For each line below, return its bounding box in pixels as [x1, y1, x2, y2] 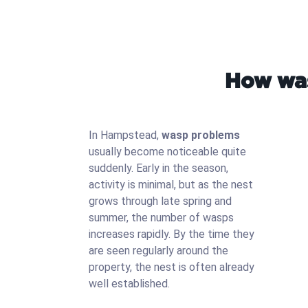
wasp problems [162, 129, 240, 142]
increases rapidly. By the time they [89, 228, 254, 241]
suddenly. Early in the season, [89, 162, 228, 175]
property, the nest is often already [89, 261, 254, 274]
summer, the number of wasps [89, 211, 234, 224]
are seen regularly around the [89, 244, 228, 257]
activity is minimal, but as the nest [89, 178, 253, 191]
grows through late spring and [89, 195, 232, 208]
